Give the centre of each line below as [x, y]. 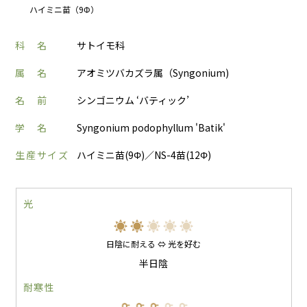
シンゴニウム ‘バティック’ [133, 100]
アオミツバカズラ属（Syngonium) [153, 73]
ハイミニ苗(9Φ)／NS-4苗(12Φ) [144, 155]
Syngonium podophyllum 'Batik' [151, 128]
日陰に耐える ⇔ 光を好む [153, 244]
